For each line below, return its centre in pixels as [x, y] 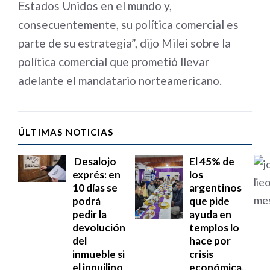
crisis [201, 254]
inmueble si [99, 254]
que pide [209, 201]
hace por [210, 241]
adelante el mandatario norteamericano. [120, 80]
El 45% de [212, 161]
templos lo [214, 228]
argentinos [215, 188]
